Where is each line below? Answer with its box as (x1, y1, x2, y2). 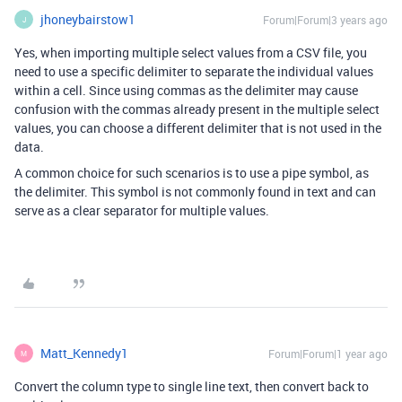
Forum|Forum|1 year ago (268, 346, 388, 361)
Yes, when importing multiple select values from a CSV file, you (14, 44, 367, 61)
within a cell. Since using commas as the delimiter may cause (14, 82, 358, 99)
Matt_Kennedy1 (40, 345, 128, 362)
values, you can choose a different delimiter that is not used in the (14, 119, 381, 136)
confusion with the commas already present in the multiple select (14, 100, 380, 118)
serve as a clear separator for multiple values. (14, 202, 269, 219)
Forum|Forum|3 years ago (263, 13, 388, 27)
